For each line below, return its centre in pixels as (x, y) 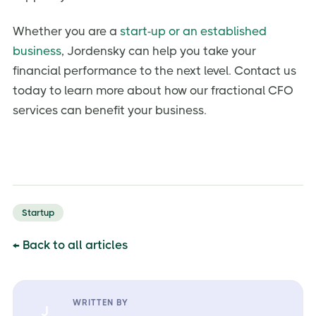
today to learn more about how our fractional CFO (153, 91)
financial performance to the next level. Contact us (154, 71)
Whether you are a (66, 31)
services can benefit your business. (110, 110)
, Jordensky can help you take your (159, 51)
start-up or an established (193, 31)
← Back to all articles (70, 245)
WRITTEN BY (101, 303)
